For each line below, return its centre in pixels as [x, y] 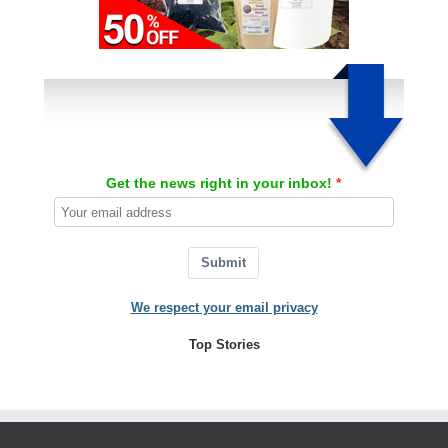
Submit [224, 263]
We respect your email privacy [224, 308]
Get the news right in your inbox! [219, 183]
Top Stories [224, 345]
